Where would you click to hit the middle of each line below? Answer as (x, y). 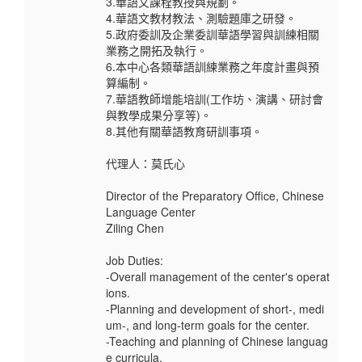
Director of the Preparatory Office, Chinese (215, 196)
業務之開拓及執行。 (157, 51)
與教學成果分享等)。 (159, 115)
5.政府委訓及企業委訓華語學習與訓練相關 (213, 34)
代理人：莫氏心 (145, 164)
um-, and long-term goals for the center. (208, 325)
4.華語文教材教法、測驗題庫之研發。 (201, 18)
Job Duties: (135, 261)
